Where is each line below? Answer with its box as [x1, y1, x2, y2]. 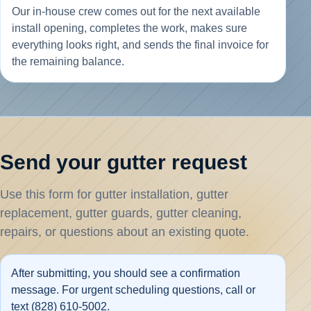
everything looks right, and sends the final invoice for [12, 39, 269, 51]
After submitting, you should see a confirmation [11, 267, 241, 280]
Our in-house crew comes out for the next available [12, 6, 260, 18]
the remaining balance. [12, 56, 124, 68]
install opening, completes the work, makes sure [12, 22, 247, 35]
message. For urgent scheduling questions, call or [11, 284, 256, 296]
